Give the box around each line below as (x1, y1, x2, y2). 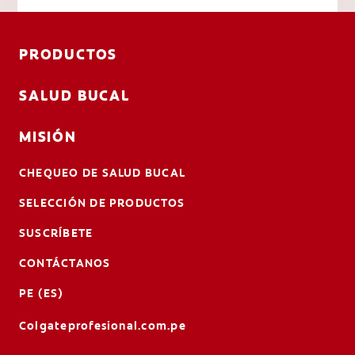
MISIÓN (19, 127, 77, 147)
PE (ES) (19, 285, 64, 300)
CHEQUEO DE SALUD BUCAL (19, 165, 186, 180)
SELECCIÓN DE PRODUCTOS (19, 195, 185, 210)
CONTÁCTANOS (19, 255, 111, 270)
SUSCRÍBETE (19, 225, 94, 240)
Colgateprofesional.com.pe (19, 318, 186, 333)
